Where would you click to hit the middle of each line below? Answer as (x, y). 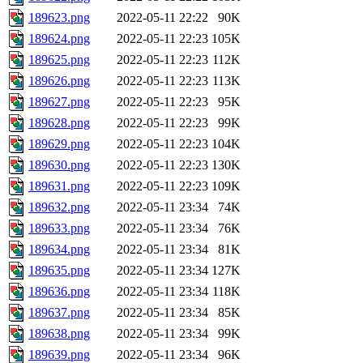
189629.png (59, 144)
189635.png (59, 271)
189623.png (59, 18)
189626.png (59, 81)
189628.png (59, 123)
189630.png (59, 165)
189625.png (59, 60)
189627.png (59, 102)
